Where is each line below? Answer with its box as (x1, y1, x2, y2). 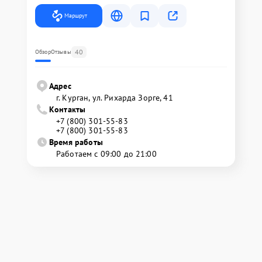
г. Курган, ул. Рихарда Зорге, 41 (56, 92, 173, 103)
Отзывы (50, 48, 71, 56)
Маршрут (64, 12, 87, 19)
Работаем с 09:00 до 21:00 (56, 149, 157, 159)
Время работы (49, 137, 103, 147)
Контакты (49, 104, 86, 115)
